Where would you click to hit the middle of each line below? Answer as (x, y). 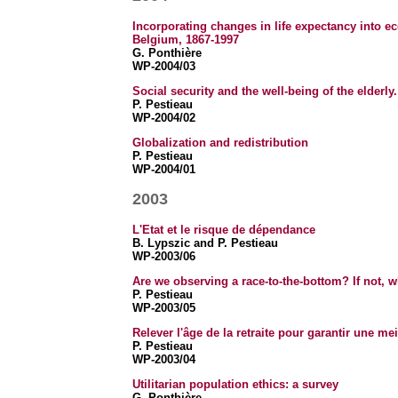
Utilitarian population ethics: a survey (235, 384)
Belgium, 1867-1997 (185, 40)
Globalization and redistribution (220, 143)
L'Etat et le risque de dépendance (223, 230)
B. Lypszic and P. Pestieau (205, 243)
